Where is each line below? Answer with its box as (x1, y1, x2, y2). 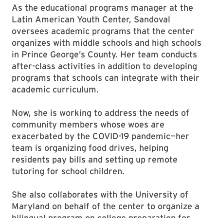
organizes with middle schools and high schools (12, 37, 201, 48)
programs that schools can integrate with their (12, 73, 200, 83)
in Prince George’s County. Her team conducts (12, 49, 197, 59)
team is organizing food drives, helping (12, 143, 168, 153)
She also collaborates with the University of (12, 189, 188, 200)
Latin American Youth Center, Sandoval (12, 14, 170, 24)
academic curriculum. (12, 84, 99, 94)
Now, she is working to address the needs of (12, 108, 189, 118)
